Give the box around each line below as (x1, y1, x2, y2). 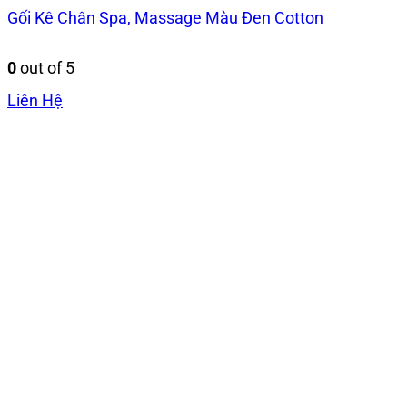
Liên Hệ (7, 90, 63, 110)
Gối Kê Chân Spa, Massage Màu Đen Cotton (7, 8, 323, 28)
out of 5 (16, 57, 74, 77)
